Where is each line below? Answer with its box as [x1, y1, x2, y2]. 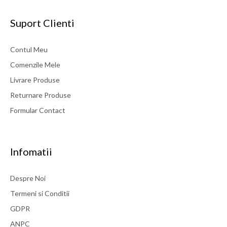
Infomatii [10, 145, 52, 158]
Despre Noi [10, 174, 46, 183]
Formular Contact [10, 106, 65, 115]
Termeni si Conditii [10, 189, 69, 198]
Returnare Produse [10, 91, 71, 100]
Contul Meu [10, 45, 48, 54]
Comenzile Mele [10, 60, 60, 69]
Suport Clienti [10, 17, 74, 29]
